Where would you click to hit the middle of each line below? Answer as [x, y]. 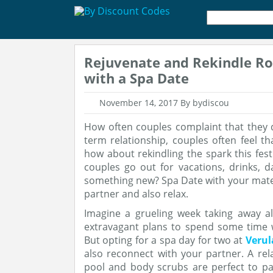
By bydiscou [205, 103]
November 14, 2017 [140, 103]
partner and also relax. [136, 194]
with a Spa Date [136, 78]
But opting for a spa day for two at [165, 240]
